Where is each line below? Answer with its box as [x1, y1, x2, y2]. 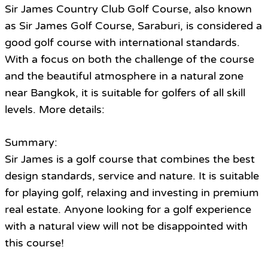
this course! [5, 236, 64, 250]
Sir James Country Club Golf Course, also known [5, 2, 252, 16]
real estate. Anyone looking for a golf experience [5, 203, 251, 217]
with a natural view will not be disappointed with [5, 220, 248, 233]
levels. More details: [5, 103, 105, 117]
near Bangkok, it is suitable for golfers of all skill [5, 86, 245, 100]
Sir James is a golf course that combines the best [5, 153, 255, 166]
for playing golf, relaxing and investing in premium [5, 186, 259, 200]
